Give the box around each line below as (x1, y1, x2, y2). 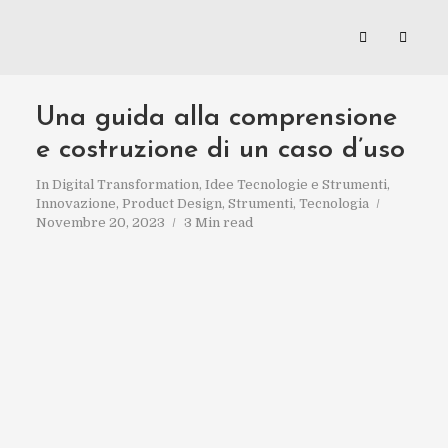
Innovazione (35, 196, 116, 211)
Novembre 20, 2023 (35, 215, 165, 230)
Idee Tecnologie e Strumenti (204, 177, 387, 192)
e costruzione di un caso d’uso (35, 137, 405, 164)
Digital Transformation (51, 177, 199, 192)
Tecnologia (298, 196, 369, 211)
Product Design (121, 196, 222, 211)
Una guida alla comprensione (35, 105, 397, 132)
